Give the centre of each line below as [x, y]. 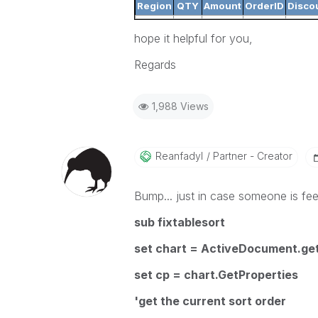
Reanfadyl [179, 156]
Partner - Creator [251, 156]
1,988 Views [180, 106]
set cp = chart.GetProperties [216, 275]
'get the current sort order [210, 301]
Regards [155, 65]
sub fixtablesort [179, 222]
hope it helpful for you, [193, 38]
